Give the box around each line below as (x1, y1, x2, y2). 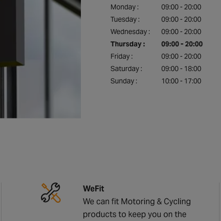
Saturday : (110, 64, 142, 73)
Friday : (110, 52, 133, 61)
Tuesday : (110, 15, 140, 24)
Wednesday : (110, 27, 150, 36)
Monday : (110, 2, 139, 11)
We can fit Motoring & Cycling (83, 196, 191, 207)
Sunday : (110, 76, 137, 85)
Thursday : (110, 39, 145, 48)
